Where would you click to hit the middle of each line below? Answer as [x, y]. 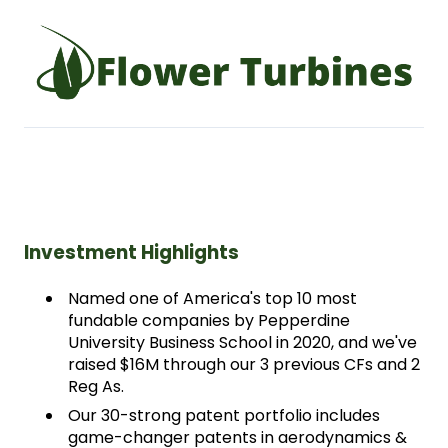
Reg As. [98, 386]
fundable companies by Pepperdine [209, 320]
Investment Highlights [131, 252]
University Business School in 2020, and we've [242, 342]
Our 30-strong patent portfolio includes [224, 415]
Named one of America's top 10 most [212, 298]
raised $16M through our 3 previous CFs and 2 [244, 364]
